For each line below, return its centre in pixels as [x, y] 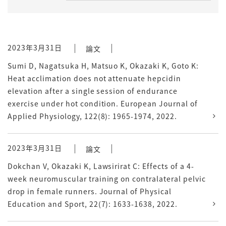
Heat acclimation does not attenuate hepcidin [95, 78]
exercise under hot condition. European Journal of [103, 103]
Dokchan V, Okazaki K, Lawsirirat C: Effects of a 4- [101, 166]
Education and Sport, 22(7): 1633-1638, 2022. [93, 204]
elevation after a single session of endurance [93, 91]
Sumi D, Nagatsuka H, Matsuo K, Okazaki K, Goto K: [103, 66]
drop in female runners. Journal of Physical [90, 191]
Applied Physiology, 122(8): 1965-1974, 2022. [93, 116]
